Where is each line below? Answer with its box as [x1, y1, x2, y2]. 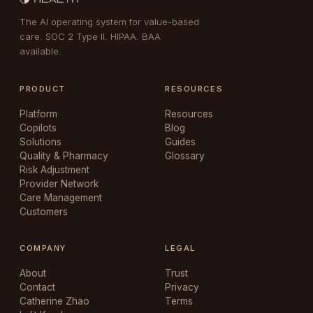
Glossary [165, 150, 205, 161]
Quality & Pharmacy [20, 150, 108, 161]
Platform [20, 108, 57, 119]
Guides [165, 136, 196, 147]
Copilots [20, 122, 57, 133]
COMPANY [20, 243, 66, 253]
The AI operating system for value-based [20, 16, 199, 27]
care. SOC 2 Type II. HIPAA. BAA [20, 31, 161, 42]
